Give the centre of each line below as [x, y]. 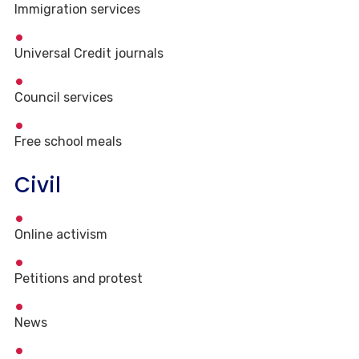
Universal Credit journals [89, 54]
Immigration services [77, 10]
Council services [64, 98]
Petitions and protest [79, 279]
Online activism [61, 235]
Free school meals [68, 142]
